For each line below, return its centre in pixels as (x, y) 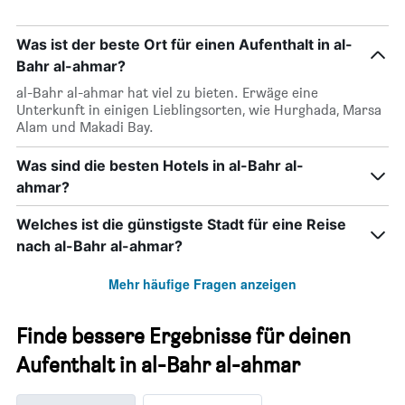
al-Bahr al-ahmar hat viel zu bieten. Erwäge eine (167, 93)
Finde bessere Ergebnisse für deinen (184, 336)
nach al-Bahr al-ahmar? (99, 246)
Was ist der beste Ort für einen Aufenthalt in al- (184, 45)
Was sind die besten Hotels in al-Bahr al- (160, 166)
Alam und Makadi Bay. (85, 127)
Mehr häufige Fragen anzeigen (202, 284)
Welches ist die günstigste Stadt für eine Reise (181, 225)
